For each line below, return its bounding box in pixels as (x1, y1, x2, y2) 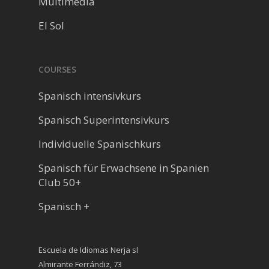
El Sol (38, 18, 64, 32)
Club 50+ (38, 175, 81, 189)
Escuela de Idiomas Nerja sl (38, 244, 138, 255)
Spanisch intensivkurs (38, 88, 141, 103)
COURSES (38, 63, 76, 75)
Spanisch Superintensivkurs (38, 112, 169, 127)
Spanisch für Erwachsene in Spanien (38, 160, 209, 175)
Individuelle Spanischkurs (38, 136, 161, 151)
